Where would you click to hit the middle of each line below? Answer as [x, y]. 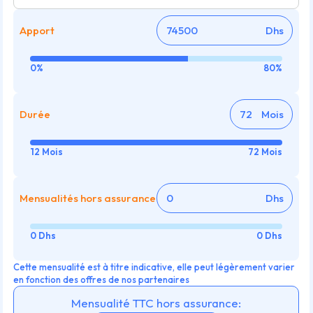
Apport [37, 30]
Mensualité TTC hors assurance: [156, 303]
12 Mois [47, 151]
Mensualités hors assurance [88, 198]
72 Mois [265, 151]
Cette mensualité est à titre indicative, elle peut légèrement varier [154, 267]
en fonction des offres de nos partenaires [101, 279]
